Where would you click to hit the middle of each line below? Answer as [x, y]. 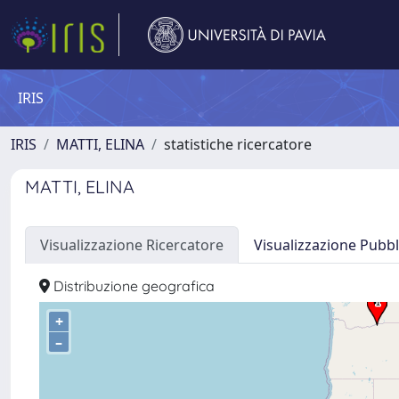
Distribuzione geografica [132, 286]
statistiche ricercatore [238, 144]
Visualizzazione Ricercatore [132, 245]
